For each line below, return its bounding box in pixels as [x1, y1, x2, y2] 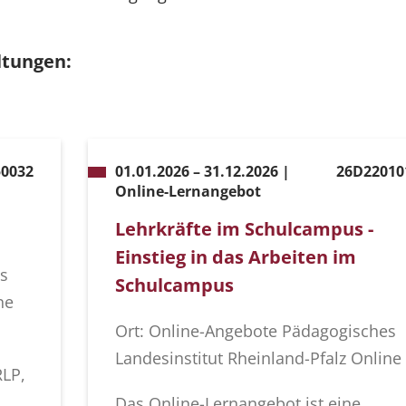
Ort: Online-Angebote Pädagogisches [114, 320, 396, 343]
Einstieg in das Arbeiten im [114, 245, 356, 270]
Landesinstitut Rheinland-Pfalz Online [114, 347, 401, 370]
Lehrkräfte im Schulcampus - [114, 217, 373, 242]
